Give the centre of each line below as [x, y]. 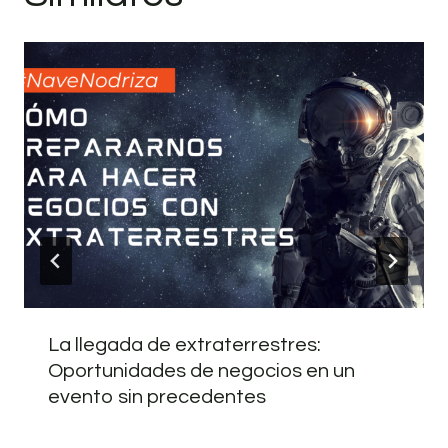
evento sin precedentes [157, 397]
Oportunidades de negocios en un [201, 371]
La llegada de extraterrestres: [184, 345]
